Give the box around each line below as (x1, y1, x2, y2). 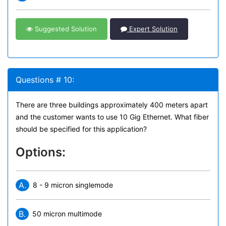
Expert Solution (127, 25, 178, 33)
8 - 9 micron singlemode (33, 181, 113, 189)
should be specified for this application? (16, 125, 147, 133)
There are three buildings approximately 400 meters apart (16, 100, 208, 109)
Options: (16, 145, 66, 159)
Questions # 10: (16, 75, 74, 85)
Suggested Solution (33, 25, 97, 33)
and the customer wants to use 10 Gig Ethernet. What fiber (16, 112, 209, 121)
